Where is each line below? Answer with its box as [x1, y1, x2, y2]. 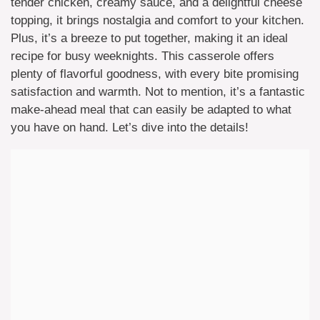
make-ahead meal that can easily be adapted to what [11, 103, 291, 116]
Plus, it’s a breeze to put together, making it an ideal [11, 31, 288, 45]
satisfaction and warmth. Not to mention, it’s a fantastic [11, 85, 305, 99]
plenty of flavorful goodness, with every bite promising [11, 67, 299, 81]
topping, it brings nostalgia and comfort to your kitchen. [11, 14, 304, 27]
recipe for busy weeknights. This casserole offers [11, 49, 274, 63]
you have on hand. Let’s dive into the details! [11, 121, 249, 134]
